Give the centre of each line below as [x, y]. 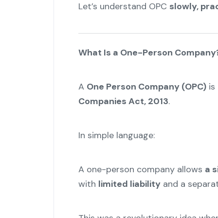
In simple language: [116, 136]
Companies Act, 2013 [123, 101]
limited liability [129, 184]
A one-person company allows [141, 170]
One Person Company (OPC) [146, 87]
